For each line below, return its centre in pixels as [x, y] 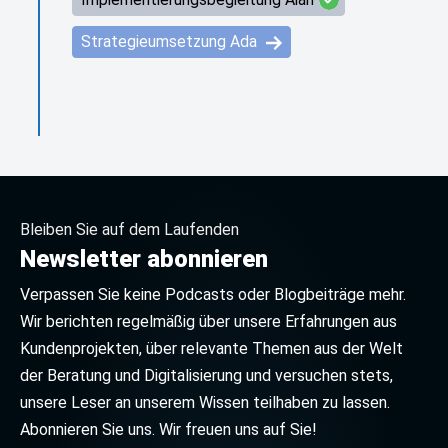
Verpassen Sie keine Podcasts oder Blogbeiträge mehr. [213, 294]
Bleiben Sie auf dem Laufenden [129, 229]
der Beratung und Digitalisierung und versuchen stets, [206, 375]
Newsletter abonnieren [144, 259]
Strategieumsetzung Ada [171, 41]
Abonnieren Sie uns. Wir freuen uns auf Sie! [168, 429]
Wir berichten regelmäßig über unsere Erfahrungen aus [208, 321]
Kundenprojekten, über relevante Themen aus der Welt [211, 348]
